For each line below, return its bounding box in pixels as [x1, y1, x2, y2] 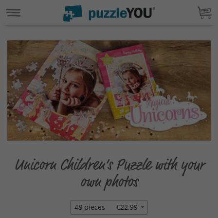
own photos [80, 173, 138, 189]
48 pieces [74, 202, 106, 212]
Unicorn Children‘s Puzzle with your [14, 156, 204, 172]
